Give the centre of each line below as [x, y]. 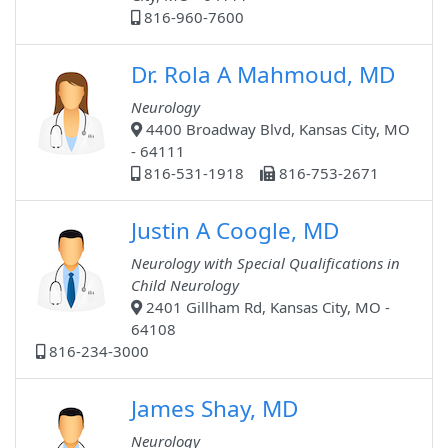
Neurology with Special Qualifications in [265, 263]
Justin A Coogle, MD [235, 231]
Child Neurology [185, 285]
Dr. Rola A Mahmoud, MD [263, 75]
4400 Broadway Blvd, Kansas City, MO [276, 129]
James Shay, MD [214, 409]
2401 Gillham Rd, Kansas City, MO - [266, 307]
